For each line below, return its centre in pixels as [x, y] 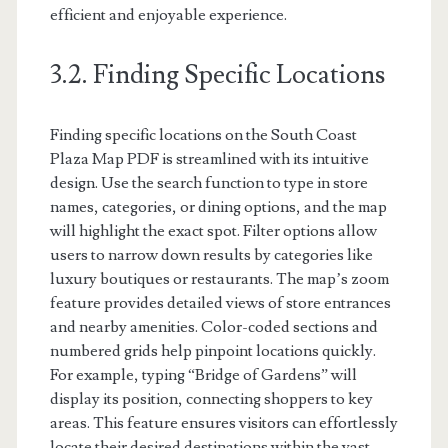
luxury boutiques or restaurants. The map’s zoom [219, 278]
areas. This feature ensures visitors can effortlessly [223, 422]
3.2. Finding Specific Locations [217, 74]
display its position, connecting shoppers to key [211, 398]
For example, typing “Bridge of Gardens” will [203, 374]
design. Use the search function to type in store [208, 182]
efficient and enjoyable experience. [168, 14]
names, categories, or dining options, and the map [218, 206]
